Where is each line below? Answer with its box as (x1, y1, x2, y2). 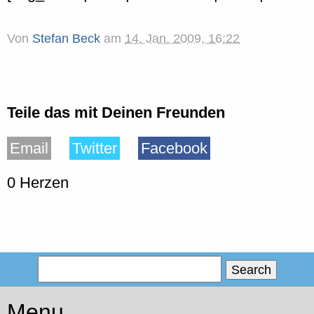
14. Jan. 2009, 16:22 (125, 31, 240, 46)
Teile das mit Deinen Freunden (7, 103, 225, 121)
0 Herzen (7, 174, 69, 192)
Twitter (72, 139, 117, 158)
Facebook (141, 139, 207, 158)
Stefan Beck (32, 31, 100, 46)
